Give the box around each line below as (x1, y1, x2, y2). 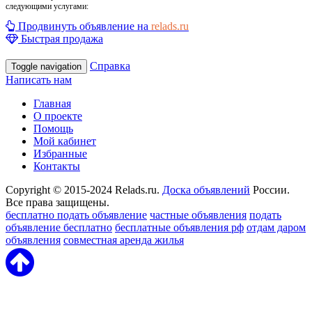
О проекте (33, 109, 82, 122)
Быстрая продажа (21, 32, 103, 45)
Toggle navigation (11, 61, 81, 72)
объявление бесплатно (6, 221, 112, 233)
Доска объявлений (162, 183, 250, 196)
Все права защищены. (6, 196, 109, 208)
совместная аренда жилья (63, 233, 184, 246)
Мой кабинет (33, 134, 96, 147)
